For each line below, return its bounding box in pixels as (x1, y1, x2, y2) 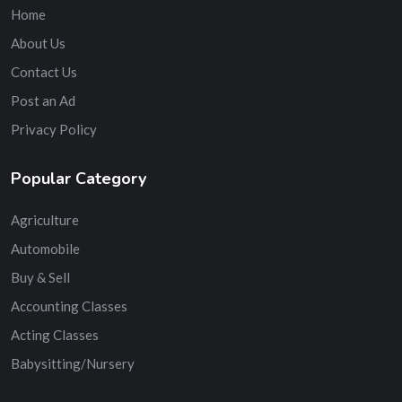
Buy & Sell (11, 269, 70, 285)
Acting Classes (11, 327, 99, 343)
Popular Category (11, 168, 146, 189)
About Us (11, 35, 66, 51)
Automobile (11, 240, 80, 257)
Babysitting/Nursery (11, 355, 135, 371)
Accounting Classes (11, 298, 127, 314)
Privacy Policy (11, 121, 97, 137)
